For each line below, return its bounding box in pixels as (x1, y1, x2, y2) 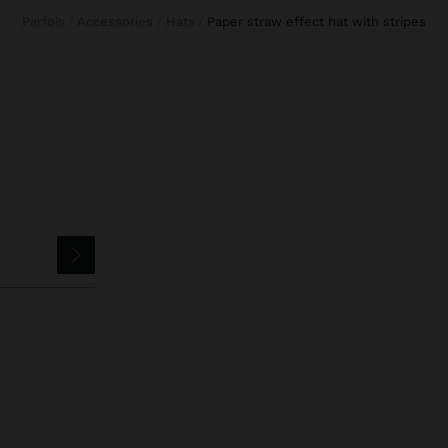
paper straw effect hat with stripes (215, 13, 427, 29)
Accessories (86, 13, 154, 29)
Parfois (29, 13, 65, 29)
